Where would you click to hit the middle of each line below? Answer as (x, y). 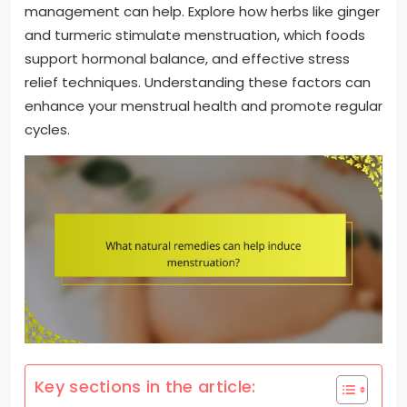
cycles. (47, 130)
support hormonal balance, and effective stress (187, 59)
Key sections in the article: (145, 386)
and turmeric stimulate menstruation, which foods (195, 35)
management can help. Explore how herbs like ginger (202, 12)
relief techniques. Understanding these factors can (198, 83)
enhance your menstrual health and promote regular (203, 106)
